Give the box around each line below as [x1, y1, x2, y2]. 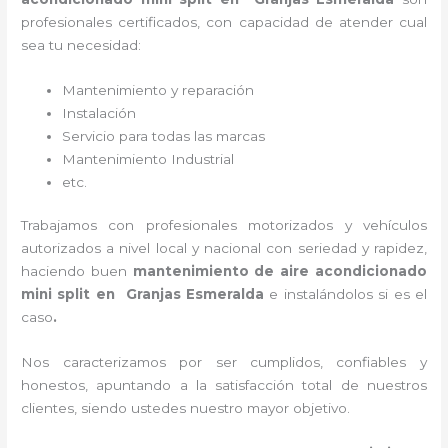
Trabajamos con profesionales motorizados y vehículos [21, 217, 427, 234]
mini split [21, 286, 91, 303]
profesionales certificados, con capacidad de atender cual [21, 14, 427, 31]
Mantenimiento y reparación [62, 81, 259, 98]
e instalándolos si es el [269, 286, 427, 303]
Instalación [62, 104, 141, 121]
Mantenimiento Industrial [62, 150, 235, 167]
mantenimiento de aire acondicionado [132, 263, 427, 280]
